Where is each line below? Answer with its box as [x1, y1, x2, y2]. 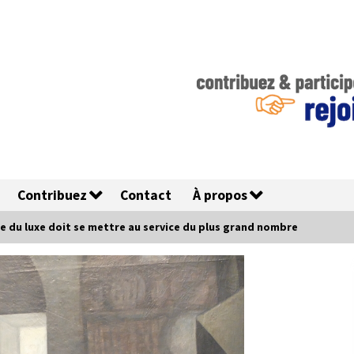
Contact [120, 186, 171, 204]
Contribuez [17, 186, 87, 204]
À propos [193, 186, 247, 204]
